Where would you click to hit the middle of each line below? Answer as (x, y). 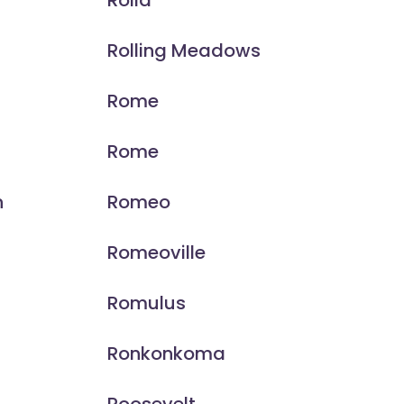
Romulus (146, 303)
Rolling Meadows (184, 51)
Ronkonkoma (166, 354)
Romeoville (156, 253)
